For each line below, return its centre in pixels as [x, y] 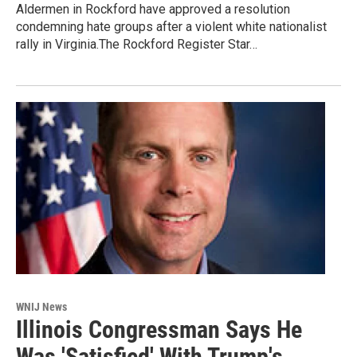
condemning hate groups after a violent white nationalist [171, 26]
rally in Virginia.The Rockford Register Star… [137, 44]
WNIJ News [41, 306]
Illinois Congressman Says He [159, 329]
